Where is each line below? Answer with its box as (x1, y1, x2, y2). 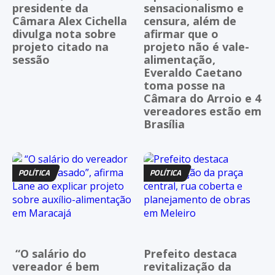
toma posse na (144, 77, 225, 93)
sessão (12, 52, 50, 67)
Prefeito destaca (144, 246, 237, 261)
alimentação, (144, 52, 215, 67)
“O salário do (12, 246, 87, 261)
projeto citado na (12, 39, 109, 54)
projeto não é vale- (144, 39, 249, 54)
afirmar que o (144, 26, 219, 41)
